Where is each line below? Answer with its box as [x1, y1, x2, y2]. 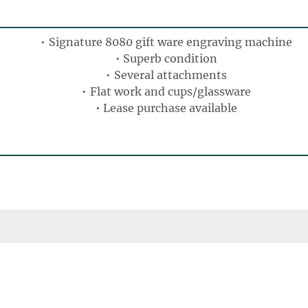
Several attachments [113, 67, 227, 82]
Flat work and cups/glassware [89, 84, 251, 98]
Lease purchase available [103, 100, 238, 115]
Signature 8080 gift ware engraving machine [48, 34, 292, 49]
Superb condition [123, 51, 218, 65]
